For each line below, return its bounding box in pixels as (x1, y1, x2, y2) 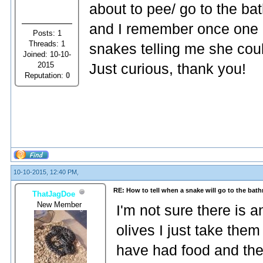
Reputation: (24, 70, 66, 80)
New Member (37, 200, 84, 209)
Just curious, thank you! (89, 61, 246, 77)
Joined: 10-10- (23, 49, 71, 59)
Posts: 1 (32, 28, 62, 38)
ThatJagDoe (32, 189, 75, 198)
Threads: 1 (29, 39, 65, 48)
